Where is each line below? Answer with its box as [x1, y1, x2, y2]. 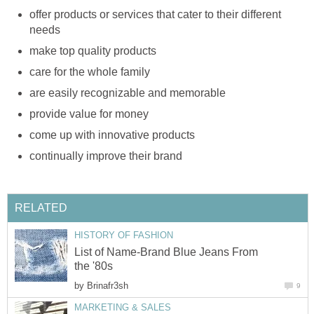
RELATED [15, 201, 67, 214]
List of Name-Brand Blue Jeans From [74, 246, 258, 258]
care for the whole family [29, 66, 150, 78]
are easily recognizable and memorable [29, 87, 226, 100]
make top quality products [29, 45, 156, 57]
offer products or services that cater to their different [29, 8, 281, 21]
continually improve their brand [29, 150, 182, 163]
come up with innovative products [29, 129, 195, 142]
